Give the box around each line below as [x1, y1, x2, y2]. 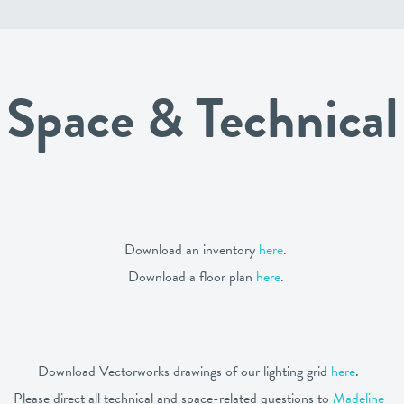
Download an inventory [124, 239, 259, 261]
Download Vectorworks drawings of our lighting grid [38, 361, 331, 382]
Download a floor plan [127, 266, 256, 288]
